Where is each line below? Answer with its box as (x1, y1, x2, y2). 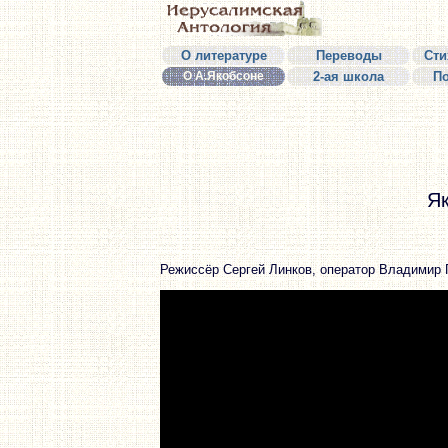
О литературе (180, 48, 267, 63)
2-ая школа (313, 69, 384, 84)
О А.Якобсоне (183, 69, 264, 83)
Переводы (315, 48, 382, 63)
